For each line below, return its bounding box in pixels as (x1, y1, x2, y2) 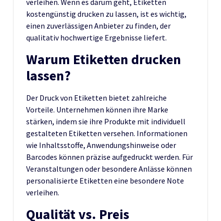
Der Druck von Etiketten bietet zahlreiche (26, 92, 167, 103)
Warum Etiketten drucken (26, 50, 181, 68)
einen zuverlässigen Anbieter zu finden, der (26, 20, 171, 31)
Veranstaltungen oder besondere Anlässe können (26, 163, 192, 174)
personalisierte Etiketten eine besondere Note (26, 175, 184, 185)
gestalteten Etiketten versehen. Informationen (26, 128, 187, 138)
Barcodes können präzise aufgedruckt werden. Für (26, 151, 193, 162)
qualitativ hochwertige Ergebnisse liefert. (26, 32, 167, 42)
